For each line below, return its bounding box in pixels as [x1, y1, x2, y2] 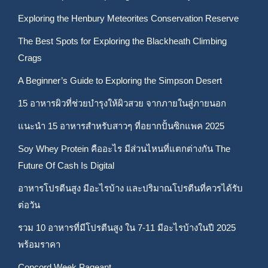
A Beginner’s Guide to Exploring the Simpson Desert [18, 75, 222, 86]
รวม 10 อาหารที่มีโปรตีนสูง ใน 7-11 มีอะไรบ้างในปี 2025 [18, 223, 236, 233]
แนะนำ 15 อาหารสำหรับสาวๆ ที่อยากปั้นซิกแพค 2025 [18, 121, 224, 131]
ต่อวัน [18, 200, 40, 210]
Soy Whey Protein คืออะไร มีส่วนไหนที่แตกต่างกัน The [18, 144, 230, 154]
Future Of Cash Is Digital [18, 160, 114, 170]
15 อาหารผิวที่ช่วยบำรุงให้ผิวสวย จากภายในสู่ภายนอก [18, 98, 226, 108]
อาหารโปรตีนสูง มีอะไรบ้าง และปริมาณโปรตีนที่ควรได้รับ [18, 183, 243, 193]
